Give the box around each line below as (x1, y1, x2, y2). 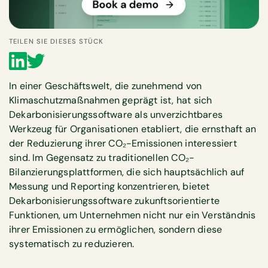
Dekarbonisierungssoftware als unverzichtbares (9, 108, 223, 121)
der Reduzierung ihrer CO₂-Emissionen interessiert (9, 137, 237, 150)
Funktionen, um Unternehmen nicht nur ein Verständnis (9, 209, 256, 222)
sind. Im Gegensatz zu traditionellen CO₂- (9, 151, 195, 165)
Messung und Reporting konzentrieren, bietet (9, 180, 210, 193)
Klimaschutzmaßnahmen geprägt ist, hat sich (9, 94, 212, 107)
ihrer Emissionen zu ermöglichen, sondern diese (9, 223, 223, 236)
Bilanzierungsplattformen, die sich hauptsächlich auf (9, 166, 245, 179)
